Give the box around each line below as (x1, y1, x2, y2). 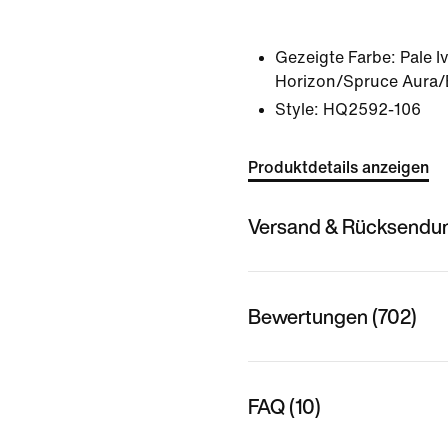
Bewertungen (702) (248, 301, 417, 331)
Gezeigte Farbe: (275, 49, 396, 66)
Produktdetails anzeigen (248, 159, 429, 176)
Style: (275, 101, 319, 118)
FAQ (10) (248, 391, 321, 421)
